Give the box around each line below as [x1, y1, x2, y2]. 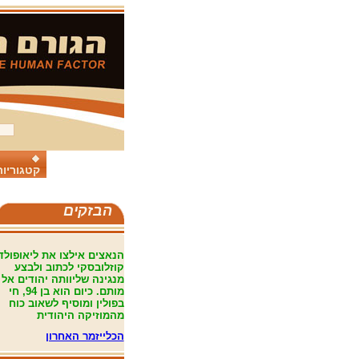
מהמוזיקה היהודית [36, 309, 124, 321]
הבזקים [63, 203, 112, 219]
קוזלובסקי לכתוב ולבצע [14, 261, 124, 273]
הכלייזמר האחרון [45, 330, 124, 342]
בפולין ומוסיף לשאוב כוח [8, 297, 124, 309]
